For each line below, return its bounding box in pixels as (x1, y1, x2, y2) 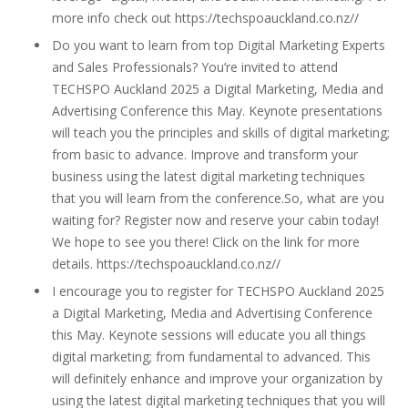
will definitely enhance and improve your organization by (52, 370, 382, 387)
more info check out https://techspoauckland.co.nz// (52, 9, 359, 26)
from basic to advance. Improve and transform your (52, 146, 358, 163)
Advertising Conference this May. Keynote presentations (52, 102, 382, 119)
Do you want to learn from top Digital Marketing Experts (52, 36, 385, 54)
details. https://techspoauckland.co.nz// (52, 255, 280, 272)
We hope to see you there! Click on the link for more (52, 233, 360, 250)
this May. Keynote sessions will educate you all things (52, 326, 366, 343)
